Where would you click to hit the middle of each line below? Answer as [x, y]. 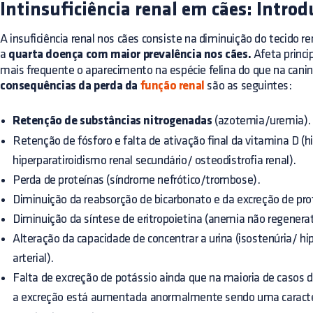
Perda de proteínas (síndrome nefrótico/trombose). [137, 180]
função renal [171, 87]
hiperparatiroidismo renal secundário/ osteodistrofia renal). [155, 161]
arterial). [33, 259]
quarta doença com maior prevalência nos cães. [130, 55]
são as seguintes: [248, 86]
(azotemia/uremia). [262, 121]
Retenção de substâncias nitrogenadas [112, 122]
